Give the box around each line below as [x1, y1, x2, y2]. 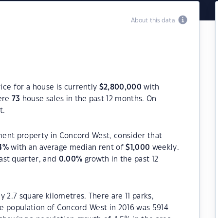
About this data [130, 18, 178, 23]
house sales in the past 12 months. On [20, 95, 157, 103]
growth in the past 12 [82, 156, 159, 163]
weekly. [150, 144, 179, 151]
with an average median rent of [9, 144, 126, 151]
